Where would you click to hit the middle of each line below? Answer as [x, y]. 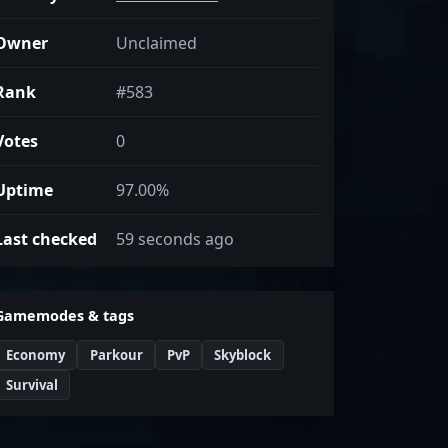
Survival [32, 384]
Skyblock [243, 354]
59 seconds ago [175, 239]
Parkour [116, 354]
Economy [36, 354]
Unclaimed [156, 43]
